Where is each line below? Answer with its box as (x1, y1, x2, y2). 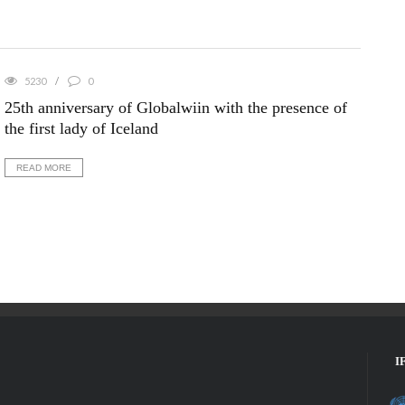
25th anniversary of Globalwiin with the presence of (4, 98, 347, 117)
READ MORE (15, 162, 71, 173)
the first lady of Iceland (4, 118, 158, 137)
